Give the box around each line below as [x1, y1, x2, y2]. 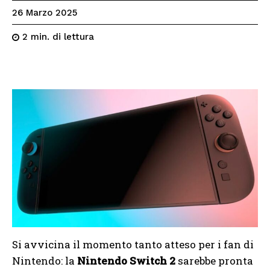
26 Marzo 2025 [12, 7, 77, 19]
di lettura [52, 31, 94, 42]
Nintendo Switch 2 [77, 254, 175, 268]
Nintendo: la [12, 254, 77, 268]
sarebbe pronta [175, 254, 253, 268]
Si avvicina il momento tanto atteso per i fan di [12, 237, 254, 252]
